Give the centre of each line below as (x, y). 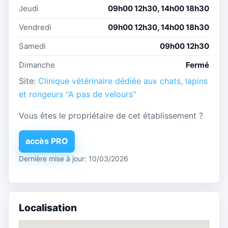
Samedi (32, 46)
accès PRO (47, 141)
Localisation (48, 207)
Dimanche (37, 65)
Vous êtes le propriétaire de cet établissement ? (111, 115)
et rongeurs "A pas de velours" (77, 94)
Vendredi (35, 27)
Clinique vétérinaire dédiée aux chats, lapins (123, 81)
